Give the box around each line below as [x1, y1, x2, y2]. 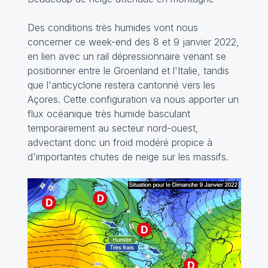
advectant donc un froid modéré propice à [27, 136, 212, 148]
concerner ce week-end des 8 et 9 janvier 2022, [27, 35, 239, 48]
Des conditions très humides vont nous [27, 21, 198, 33]
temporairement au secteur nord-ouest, [27, 121, 199, 134]
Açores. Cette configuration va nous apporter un [27, 93, 239, 105]
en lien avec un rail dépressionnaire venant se [27, 50, 226, 62]
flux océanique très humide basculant [27, 107, 190, 120]
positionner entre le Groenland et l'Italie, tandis [27, 64, 229, 77]
